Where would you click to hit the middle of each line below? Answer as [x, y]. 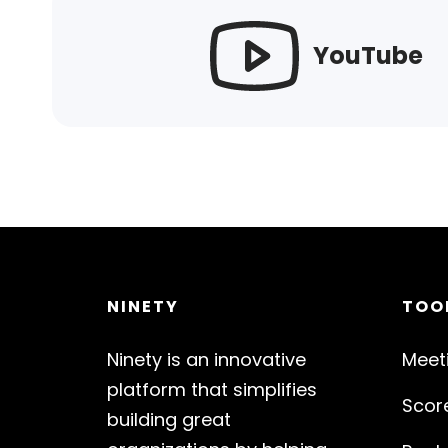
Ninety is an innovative [206, 360]
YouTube [368, 56]
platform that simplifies [212, 390]
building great [169, 420]
